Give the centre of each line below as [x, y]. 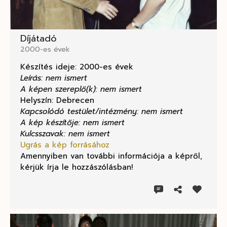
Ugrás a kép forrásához [65, 145]
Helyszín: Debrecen [57, 101]
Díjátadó [39, 39]
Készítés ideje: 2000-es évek [77, 67]
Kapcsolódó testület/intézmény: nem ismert [102, 112]
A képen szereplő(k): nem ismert [81, 89]
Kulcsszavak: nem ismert [65, 134]
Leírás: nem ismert [54, 78]
